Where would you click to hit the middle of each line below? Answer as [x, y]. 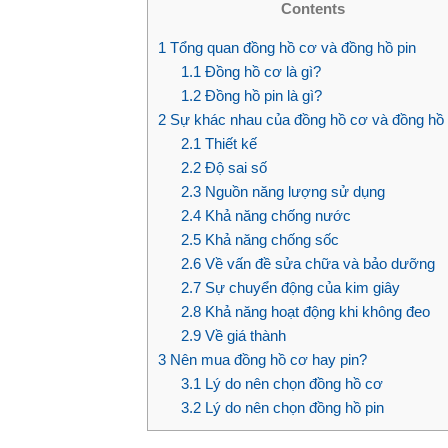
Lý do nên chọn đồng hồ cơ [291, 383]
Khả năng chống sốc [269, 239]
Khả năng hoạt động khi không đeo [315, 311]
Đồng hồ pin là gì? [261, 95]
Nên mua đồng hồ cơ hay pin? [266, 359]
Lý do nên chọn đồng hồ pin [292, 407]
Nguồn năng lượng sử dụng [292, 191]
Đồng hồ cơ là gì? [260, 71]
